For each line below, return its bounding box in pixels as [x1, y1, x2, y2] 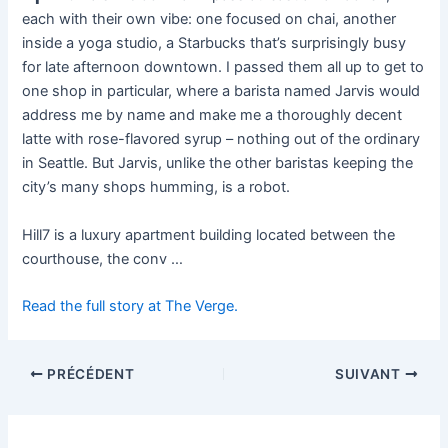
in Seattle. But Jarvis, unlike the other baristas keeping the [22, 154, 414, 173]
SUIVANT [335, 365, 405, 382]
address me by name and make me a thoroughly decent [22, 106, 403, 125]
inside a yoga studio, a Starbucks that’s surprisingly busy [22, 34, 407, 53]
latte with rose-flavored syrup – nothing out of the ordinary [22, 130, 421, 149]
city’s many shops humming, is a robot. [22, 178, 291, 197]
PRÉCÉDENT [43, 365, 135, 382]
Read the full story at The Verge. [22, 297, 239, 316]
